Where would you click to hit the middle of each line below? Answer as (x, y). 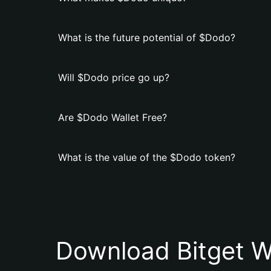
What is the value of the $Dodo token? (147, 157)
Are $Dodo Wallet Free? (113, 117)
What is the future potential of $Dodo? (147, 38)
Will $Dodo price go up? (114, 77)
